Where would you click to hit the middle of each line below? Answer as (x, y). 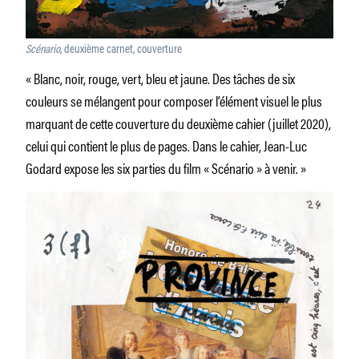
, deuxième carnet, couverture (121, 48)
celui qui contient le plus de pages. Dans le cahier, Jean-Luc (166, 145)
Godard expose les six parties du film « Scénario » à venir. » (166, 168)
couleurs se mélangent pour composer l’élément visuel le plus (174, 101)
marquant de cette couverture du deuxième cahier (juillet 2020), (178, 123)
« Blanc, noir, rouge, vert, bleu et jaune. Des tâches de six (160, 78)
